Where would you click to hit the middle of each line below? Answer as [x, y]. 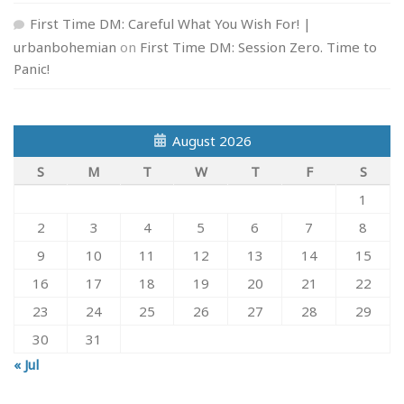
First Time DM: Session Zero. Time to [258, 47]
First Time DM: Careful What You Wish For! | [170, 24]
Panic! [32, 69]
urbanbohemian [65, 47]
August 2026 [211, 141]
